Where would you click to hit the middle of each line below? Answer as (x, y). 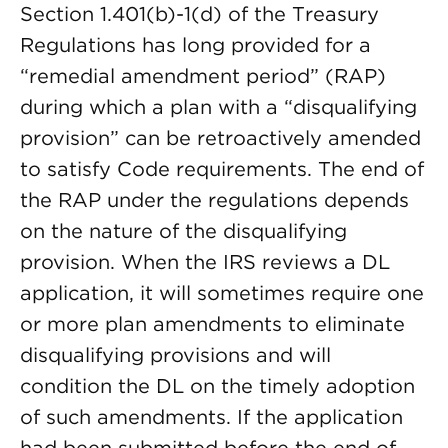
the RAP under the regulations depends (214, 200)
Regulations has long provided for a (195, 45)
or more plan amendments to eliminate (212, 324)
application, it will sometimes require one (222, 293)
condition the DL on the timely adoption (217, 386)
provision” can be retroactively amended (220, 138)
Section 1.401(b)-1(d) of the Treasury (199, 14)
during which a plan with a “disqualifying (218, 107)
